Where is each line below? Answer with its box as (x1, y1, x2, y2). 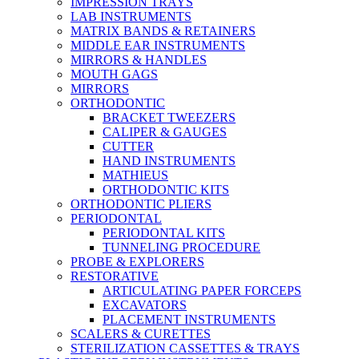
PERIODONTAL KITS (103, 226, 225, 240)
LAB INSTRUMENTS (71, 10, 192, 23)
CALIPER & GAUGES (103, 125, 227, 139)
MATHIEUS (103, 168, 168, 182)
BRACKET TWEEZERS (103, 111, 236, 124)
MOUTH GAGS (71, 67, 158, 81)
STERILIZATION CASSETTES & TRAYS (71, 341, 300, 355)
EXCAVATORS (103, 298, 187, 312)
